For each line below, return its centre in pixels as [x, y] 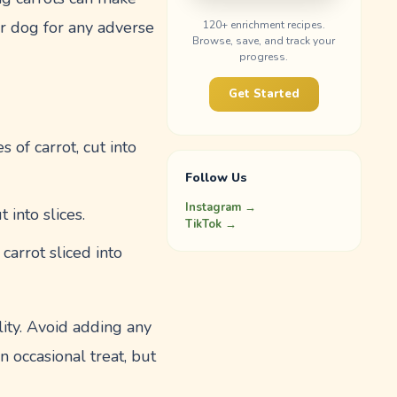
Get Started [264, 93]
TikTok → [210, 224]
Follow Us [216, 177]
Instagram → [220, 207]
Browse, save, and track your [264, 40]
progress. [264, 56]
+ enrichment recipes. [273, 24]
